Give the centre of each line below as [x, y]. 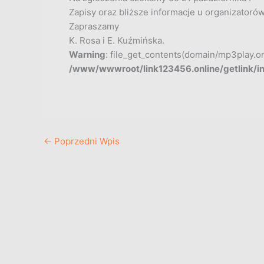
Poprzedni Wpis [86, 141]
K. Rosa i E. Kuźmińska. [117, 41]
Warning [87, 55]
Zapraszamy [94, 27]
